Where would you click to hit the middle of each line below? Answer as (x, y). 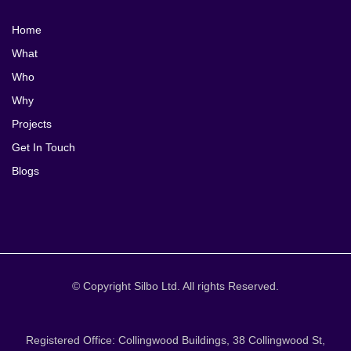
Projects (32, 124)
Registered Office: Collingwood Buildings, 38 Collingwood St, (175, 340)
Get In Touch (43, 148)
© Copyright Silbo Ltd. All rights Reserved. (175, 286)
